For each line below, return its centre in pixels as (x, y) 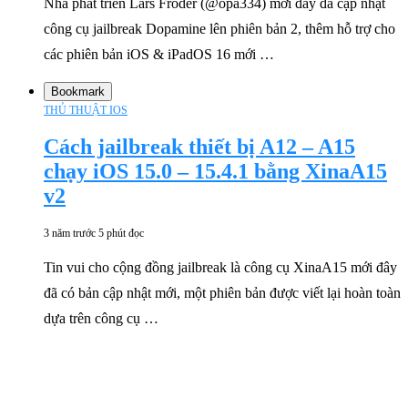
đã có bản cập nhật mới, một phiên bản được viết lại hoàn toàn (222, 293)
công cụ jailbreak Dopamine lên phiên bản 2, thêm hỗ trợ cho (219, 28)
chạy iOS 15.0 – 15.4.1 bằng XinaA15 (215, 172)
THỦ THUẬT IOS (86, 110)
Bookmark (78, 91)
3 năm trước (70, 234)
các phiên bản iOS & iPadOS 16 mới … (159, 54)
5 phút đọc (121, 234)
